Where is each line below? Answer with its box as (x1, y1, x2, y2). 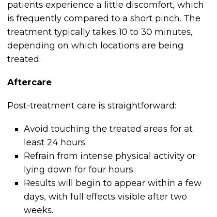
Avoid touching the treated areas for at (24, 123, 193, 134)
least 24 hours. (24, 137, 87, 148)
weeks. (24, 204, 54, 216)
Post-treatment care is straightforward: (7, 100, 176, 111)
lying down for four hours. (24, 164, 135, 175)
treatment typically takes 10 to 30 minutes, (7, 26, 193, 37)
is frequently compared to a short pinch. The (7, 13, 201, 24)
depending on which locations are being (7, 40, 184, 51)
